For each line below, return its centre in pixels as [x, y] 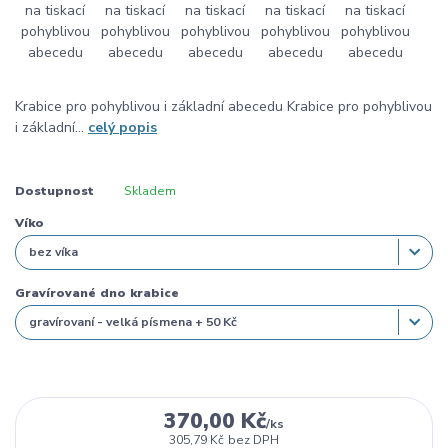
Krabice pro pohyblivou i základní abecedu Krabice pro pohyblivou [223, 106]
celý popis [122, 127]
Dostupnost [54, 190]
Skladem [149, 190]
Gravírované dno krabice [97, 292]
